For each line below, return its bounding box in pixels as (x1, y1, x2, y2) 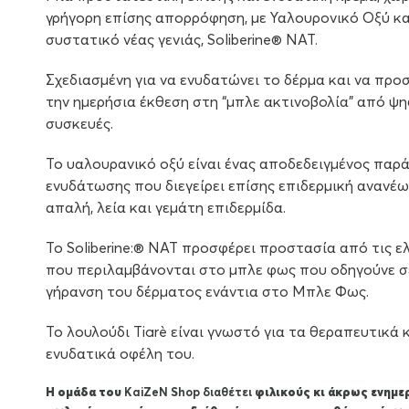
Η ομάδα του (46, 386, 121, 399)
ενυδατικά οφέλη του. (46, 346, 194, 362)
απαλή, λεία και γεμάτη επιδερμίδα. (46, 200, 286, 215)
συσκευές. (46, 116, 113, 131)
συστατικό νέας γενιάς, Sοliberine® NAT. (46, 32, 318, 47)
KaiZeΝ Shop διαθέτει (121, 386, 252, 399)
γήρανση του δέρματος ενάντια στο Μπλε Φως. (46, 284, 369, 299)
